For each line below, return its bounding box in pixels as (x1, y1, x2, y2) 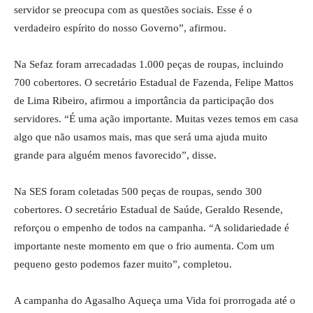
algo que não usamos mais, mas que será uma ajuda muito (14, 131, 268, 143)
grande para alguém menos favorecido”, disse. (14, 150, 217, 161)
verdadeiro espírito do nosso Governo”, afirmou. (14, 22, 226, 34)
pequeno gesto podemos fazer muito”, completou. (14, 259, 232, 270)
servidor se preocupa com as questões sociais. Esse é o (14, 4, 252, 15)
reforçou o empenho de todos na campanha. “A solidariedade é (14, 222, 289, 233)
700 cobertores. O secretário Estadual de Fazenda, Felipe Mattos (14, 77, 293, 88)
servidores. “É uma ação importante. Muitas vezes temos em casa (14, 113, 298, 124)
